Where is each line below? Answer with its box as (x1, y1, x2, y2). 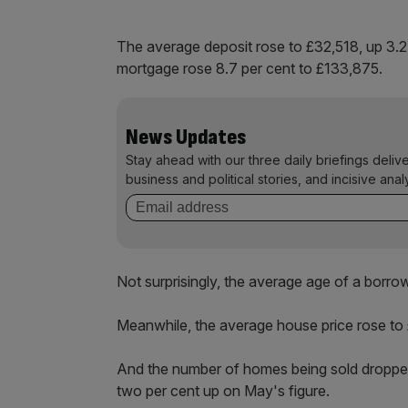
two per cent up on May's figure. (117, 382, 330, 400)
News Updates (126, 124, 246, 150)
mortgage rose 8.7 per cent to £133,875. (117, 59, 386, 77)
